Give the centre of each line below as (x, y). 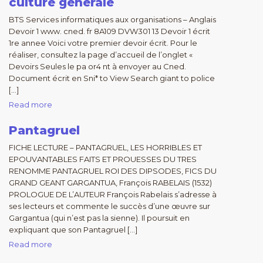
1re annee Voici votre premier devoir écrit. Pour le (103, 43)
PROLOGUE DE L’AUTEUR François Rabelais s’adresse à (113, 194)
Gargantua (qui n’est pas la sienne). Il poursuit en (99, 218)
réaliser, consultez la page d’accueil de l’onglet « (101, 55)
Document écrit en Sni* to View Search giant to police (112, 78)
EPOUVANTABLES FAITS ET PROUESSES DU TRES (103, 159)
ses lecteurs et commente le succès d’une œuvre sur (109, 206)
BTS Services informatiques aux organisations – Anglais (112, 19)
